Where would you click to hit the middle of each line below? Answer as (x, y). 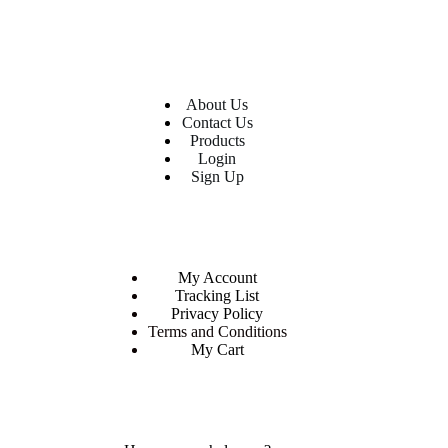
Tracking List (217, 296)
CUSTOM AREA (197, 245)
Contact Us (217, 123)
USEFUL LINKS (197, 72)
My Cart (217, 350)
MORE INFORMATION (197, 418)
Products (217, 141)
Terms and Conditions (217, 332)
